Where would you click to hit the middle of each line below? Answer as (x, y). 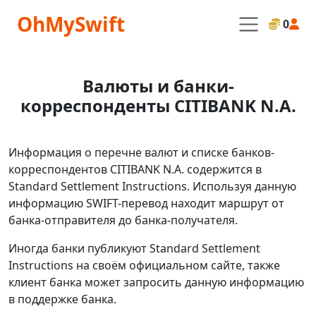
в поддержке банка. (62, 299)
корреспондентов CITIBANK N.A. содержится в (135, 169)
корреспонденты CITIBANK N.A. (158, 105)
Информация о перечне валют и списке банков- (141, 152)
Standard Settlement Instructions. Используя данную (152, 186)
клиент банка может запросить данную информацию (156, 282)
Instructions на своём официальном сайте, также (144, 265)
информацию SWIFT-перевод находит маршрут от (146, 203)
